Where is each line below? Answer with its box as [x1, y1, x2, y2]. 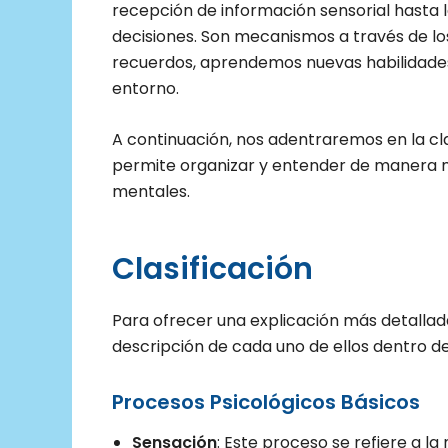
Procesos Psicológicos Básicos [112, 388, 420, 417]
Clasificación [112, 248, 313, 291]
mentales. [112, 180, 190, 204]
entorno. [112, 76, 179, 100]
